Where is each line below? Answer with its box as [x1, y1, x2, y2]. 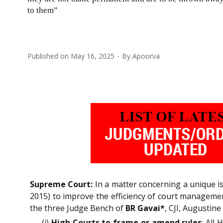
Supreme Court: [30, 178, 93, 190]
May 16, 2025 [71, 51, 114, 61]
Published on [27, 51, 71, 61]
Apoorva [132, 51, 160, 61]
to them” [27, 5, 58, 15]
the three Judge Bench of [30, 202, 125, 214]
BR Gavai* [125, 202, 165, 214]
